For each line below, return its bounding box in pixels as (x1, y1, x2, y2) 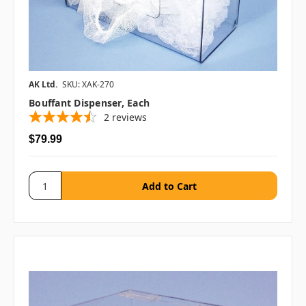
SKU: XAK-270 (62, 79, 114, 91)
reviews (112, 111, 147, 124)
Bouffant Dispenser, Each (29, 96, 150, 110)
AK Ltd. (29, 79, 57, 91)
